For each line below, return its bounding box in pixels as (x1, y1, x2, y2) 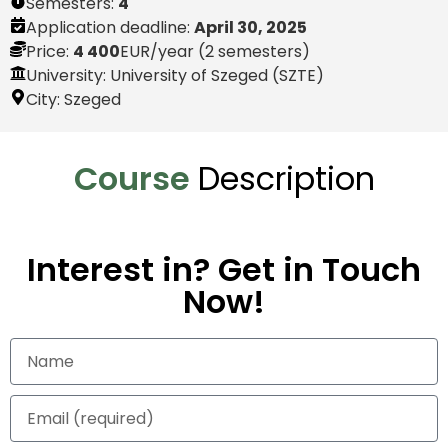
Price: (26, 40, 73, 63)
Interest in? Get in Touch (27, 247, 421, 292)
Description (197, 156, 375, 201)
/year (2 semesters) (150, 40, 310, 63)
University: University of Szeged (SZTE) (26, 64, 324, 87)
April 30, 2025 (194, 16, 307, 39)
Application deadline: (26, 16, 194, 39)
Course (73, 156, 190, 201)
